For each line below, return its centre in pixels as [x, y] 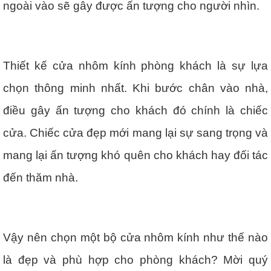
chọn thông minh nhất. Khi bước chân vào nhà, [135, 88]
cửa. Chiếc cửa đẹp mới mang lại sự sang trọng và [135, 133]
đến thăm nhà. [41, 178]
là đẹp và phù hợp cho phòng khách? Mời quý [135, 260]
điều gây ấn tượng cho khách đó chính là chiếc [135, 110]
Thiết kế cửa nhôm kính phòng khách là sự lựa [135, 66]
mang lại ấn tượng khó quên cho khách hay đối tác [135, 155]
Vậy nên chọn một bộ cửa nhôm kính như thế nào [135, 237]
